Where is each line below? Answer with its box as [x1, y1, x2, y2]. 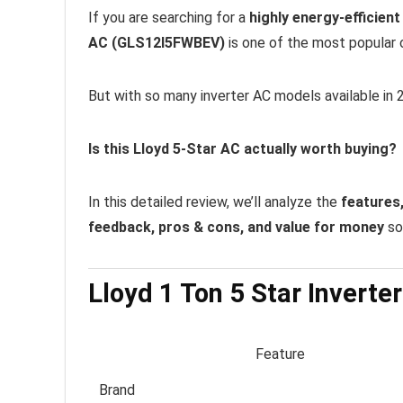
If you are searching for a [88, 8, 249, 26]
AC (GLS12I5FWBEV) [88, 33, 225, 51]
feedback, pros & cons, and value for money [88, 218, 384, 236]
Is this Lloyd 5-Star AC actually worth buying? [88, 139, 397, 157]
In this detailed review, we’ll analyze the [88, 193, 341, 210]
